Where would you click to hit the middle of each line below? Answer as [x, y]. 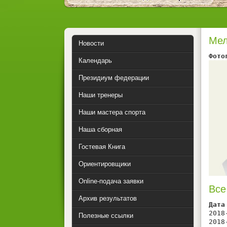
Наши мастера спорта [112, 112]
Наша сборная [100, 129]
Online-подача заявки [111, 181]
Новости [91, 43]
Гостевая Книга [102, 147]
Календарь [95, 61]
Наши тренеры [101, 95]
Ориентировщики [105, 164]
